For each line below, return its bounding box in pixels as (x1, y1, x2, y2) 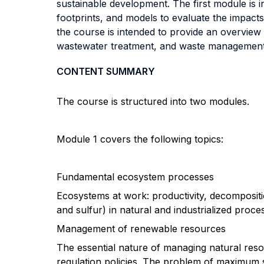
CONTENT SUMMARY (57, 65, 155, 77)
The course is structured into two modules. (57, 95, 249, 107)
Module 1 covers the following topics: (57, 133, 223, 145)
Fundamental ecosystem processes (57, 171, 214, 183)
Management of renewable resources (57, 223, 226, 235)
